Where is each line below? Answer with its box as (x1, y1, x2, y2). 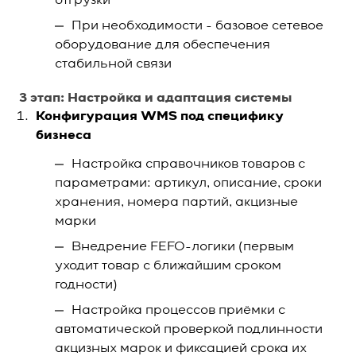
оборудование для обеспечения (55, 39, 270, 52)
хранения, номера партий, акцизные (55, 196, 298, 209)
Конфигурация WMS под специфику (36, 110, 284, 123)
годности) (55, 279, 118, 292)
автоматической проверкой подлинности (55, 323, 323, 336)
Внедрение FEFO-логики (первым (72, 241, 294, 253)
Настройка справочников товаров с (72, 158, 305, 171)
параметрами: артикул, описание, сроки (55, 177, 322, 190)
